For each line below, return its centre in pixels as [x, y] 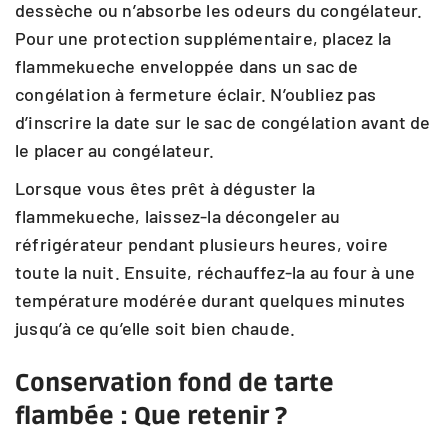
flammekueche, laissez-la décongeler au [178, 216]
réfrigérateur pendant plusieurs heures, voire [202, 244]
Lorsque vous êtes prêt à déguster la [165, 188]
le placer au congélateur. [114, 150]
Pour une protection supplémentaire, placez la [203, 38]
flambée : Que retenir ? [151, 416]
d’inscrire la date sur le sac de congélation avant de [223, 122]
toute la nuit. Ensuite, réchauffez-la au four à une [215, 272]
